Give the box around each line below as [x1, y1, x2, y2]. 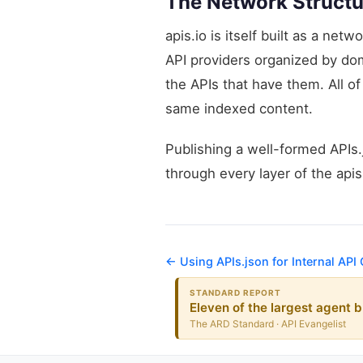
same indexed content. [165, 100, 313, 117]
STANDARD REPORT [190, 287, 282, 297]
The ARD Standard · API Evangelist [190, 317, 347, 330]
